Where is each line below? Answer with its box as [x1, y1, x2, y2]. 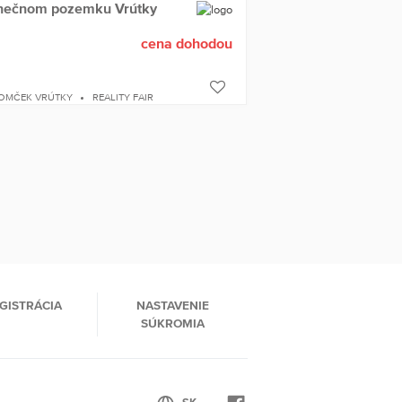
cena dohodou [140, 34, 232, 51]
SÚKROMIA [141, 315, 205, 330]
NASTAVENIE [136, 297, 210, 312]
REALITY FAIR [92, 91, 154, 102]
